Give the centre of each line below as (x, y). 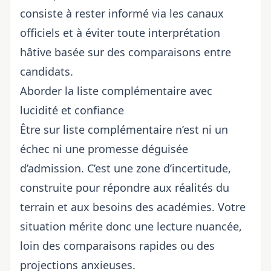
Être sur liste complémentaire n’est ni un (124, 129)
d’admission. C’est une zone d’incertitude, (126, 168)
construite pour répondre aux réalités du (125, 188)
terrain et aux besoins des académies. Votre (133, 207)
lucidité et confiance (72, 110)
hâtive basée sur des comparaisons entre (126, 52)
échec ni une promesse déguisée (104, 149)
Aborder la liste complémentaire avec (116, 91)
